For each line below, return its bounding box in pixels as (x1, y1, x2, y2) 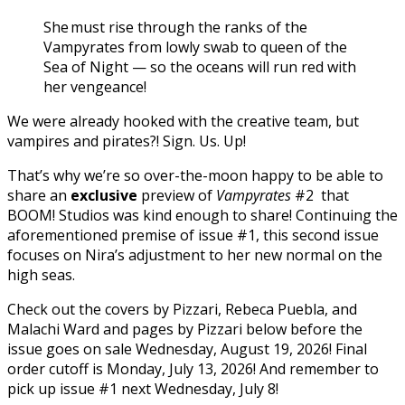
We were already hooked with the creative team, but (7, 110, 359, 131)
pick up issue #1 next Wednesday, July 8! (7, 378, 278, 399)
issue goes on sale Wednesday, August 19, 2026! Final (7, 338, 367, 359)
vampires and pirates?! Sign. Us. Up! (7, 130, 246, 151)
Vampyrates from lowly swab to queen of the (43, 36, 347, 57)
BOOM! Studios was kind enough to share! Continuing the (7, 204, 398, 225)
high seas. (7, 264, 75, 285)
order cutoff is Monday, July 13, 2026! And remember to (7, 358, 379, 379)
